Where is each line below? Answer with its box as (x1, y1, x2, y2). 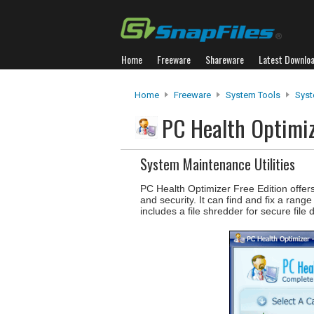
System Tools (226, 90, 280, 100)
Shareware (205, 52, 244, 67)
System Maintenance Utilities (140, 153, 295, 175)
